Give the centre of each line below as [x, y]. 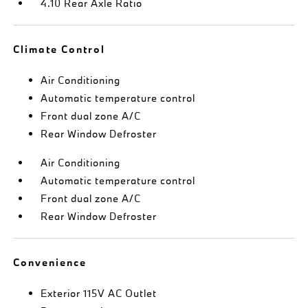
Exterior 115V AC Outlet [99, 293]
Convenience [50, 262]
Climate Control [59, 49]
